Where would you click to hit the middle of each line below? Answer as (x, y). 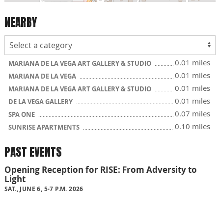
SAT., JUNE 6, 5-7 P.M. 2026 (44, 189)
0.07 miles (192, 113)
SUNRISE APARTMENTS (45, 127)
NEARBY (21, 22)
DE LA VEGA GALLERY (41, 102)
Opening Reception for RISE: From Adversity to (101, 170)
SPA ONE (22, 114)
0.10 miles (192, 126)
